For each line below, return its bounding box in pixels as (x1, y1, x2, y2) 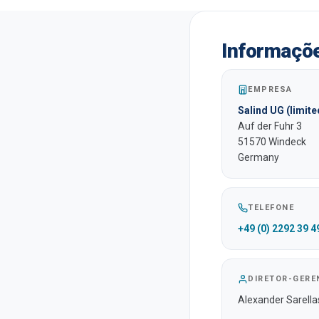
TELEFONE (248, 203, 295, 212)
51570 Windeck (238, 136, 306, 147)
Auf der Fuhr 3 (238, 120, 302, 132)
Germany (238, 152, 279, 163)
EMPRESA (248, 85, 293, 94)
